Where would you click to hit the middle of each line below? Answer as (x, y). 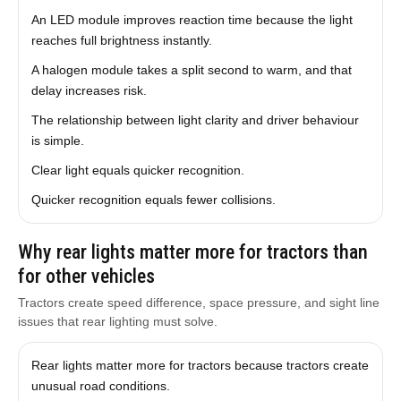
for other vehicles (86, 276)
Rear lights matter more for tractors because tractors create (200, 365)
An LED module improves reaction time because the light (192, 20)
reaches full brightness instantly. (121, 40)
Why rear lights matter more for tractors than (192, 252)
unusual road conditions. (100, 386)
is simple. (57, 141)
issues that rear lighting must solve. (117, 321)
